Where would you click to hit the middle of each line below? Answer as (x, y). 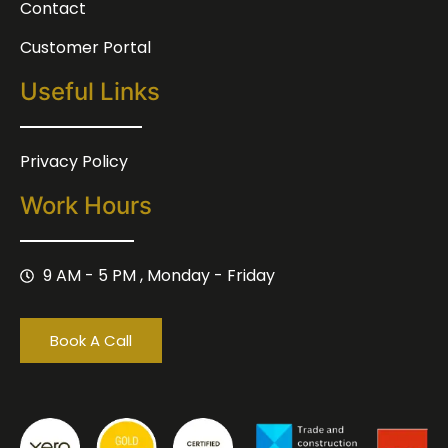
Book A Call (91, 340)
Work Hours (86, 205)
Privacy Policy (74, 161)
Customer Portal (85, 47)
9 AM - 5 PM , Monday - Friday (158, 275)
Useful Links (90, 91)
